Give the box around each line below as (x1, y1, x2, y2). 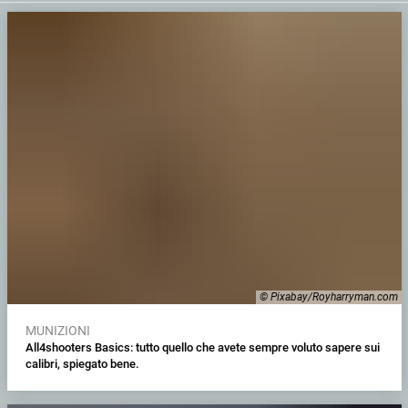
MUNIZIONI (25, 323, 90, 339)
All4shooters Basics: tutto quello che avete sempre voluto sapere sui (25, 341, 380, 355)
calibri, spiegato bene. (25, 357, 139, 372)
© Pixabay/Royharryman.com (259, 291, 398, 304)
